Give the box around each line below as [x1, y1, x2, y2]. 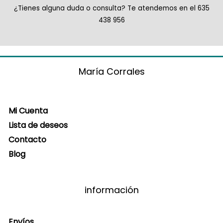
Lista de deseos [8, 119, 68, 131]
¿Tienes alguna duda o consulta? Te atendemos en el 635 [13, 3, 210, 13]
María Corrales [78, 65, 145, 78]
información [84, 183, 139, 196]
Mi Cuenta [8, 105, 48, 116]
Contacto [8, 133, 46, 145]
